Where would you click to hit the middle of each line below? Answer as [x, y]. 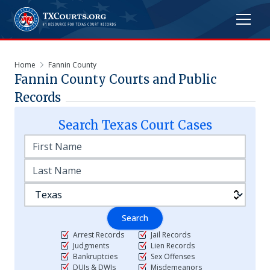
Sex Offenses [173, 256]
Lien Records [173, 246]
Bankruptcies [95, 256]
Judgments [91, 246]
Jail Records [171, 235]
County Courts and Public [137, 79]
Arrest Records [99, 235]
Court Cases [174, 125]
